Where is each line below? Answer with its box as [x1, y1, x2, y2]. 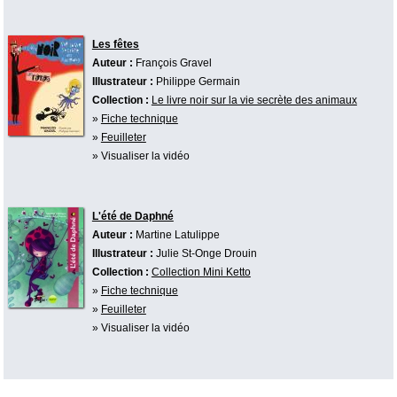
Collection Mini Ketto [151, 265, 251, 278]
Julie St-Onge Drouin [155, 246, 257, 260]
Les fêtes [91, 37, 139, 51]
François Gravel [135, 56, 212, 69]
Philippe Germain [155, 74, 240, 88]
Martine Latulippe [135, 228, 220, 241]
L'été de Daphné [91, 209, 174, 222]
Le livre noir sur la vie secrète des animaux [151, 93, 357, 106]
